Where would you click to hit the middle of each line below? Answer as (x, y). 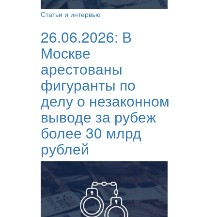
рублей (65, 148)
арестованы (81, 68)
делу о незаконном (105, 100)
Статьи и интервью (70, 14)
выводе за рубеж (98, 116)
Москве (65, 52)
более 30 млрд (91, 132)
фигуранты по (88, 84)
